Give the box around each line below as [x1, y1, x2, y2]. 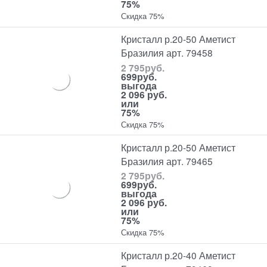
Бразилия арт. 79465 [121, 154, 213, 167]
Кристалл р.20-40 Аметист [121, 249, 236, 262]
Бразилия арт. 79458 [121, 46, 213, 60]
